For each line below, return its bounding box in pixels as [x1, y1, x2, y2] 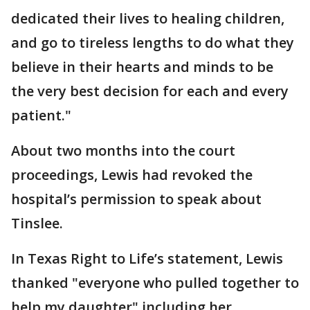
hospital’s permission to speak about [11, 190, 262, 209]
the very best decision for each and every [11, 82, 289, 101]
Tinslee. [11, 214, 63, 233]
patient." [11, 106, 71, 125]
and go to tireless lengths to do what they [11, 33, 294, 53]
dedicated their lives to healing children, [11, 9, 284, 28]
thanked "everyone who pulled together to [11, 273, 299, 293]
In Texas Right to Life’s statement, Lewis [11, 249, 283, 268]
